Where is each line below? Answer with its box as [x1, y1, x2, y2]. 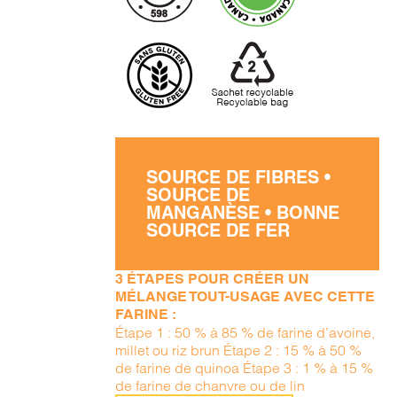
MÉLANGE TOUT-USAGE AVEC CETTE [115, 288, 376, 305]
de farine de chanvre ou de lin [115, 377, 306, 394]
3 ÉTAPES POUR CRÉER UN [115, 270, 310, 287]
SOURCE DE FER [146, 220, 291, 241]
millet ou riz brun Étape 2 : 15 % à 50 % [115, 341, 362, 359]
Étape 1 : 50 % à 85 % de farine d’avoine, [115, 323, 376, 341]
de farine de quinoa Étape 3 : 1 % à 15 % [115, 359, 374, 377]
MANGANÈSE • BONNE [146, 202, 340, 223]
